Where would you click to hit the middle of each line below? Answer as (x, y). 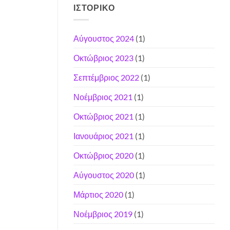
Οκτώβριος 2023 (103, 58)
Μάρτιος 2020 (98, 195)
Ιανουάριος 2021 (103, 136)
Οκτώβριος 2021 (103, 117)
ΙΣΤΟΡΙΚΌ (94, 7)
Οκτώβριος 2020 (103, 156)
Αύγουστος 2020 (104, 175)
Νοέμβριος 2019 (103, 214)
